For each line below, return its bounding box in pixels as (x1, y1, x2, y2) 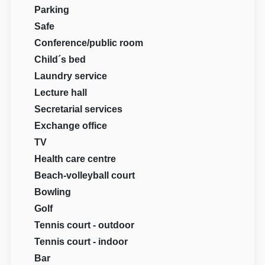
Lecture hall (34, 87, 88, 98)
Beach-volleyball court (34, 170, 135, 180)
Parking (34, 4, 70, 15)
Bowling (34, 186, 72, 197)
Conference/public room (34, 37, 144, 48)
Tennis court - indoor (34, 236, 128, 247)
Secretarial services (34, 104, 123, 114)
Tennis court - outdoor (34, 219, 135, 230)
